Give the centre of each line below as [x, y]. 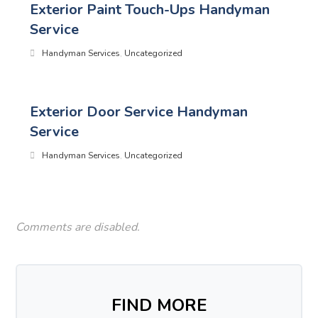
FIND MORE [159, 305]
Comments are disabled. [78, 227]
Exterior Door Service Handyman [139, 112]
